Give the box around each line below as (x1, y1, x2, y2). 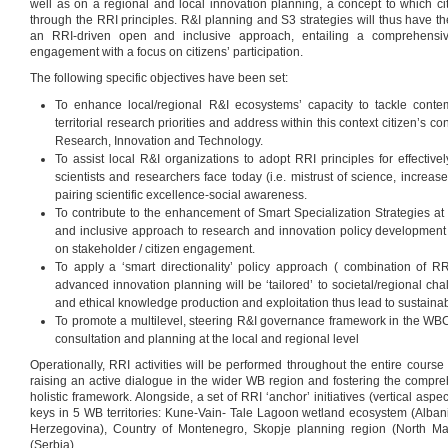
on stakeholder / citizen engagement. (55, 242, 255, 256)
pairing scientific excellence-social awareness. (55, 188, 307, 202)
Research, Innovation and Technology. (55, 134, 263, 148)
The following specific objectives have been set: (30, 71, 288, 85)
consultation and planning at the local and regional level (55, 332, 359, 346)
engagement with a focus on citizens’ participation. (30, 45, 303, 59)
